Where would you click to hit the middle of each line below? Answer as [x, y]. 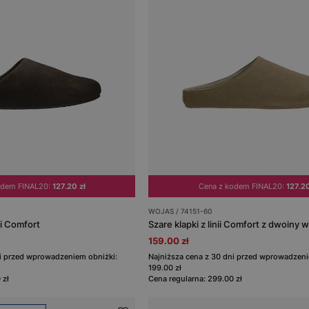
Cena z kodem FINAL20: [242, 186]
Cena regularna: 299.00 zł [196, 278]
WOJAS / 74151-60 [180, 211]
